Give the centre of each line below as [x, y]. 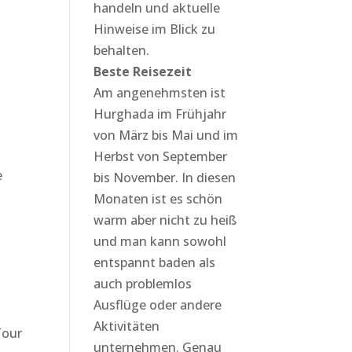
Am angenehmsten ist [160, 93]
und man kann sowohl [160, 241]
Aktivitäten [127, 326]
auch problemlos [143, 284]
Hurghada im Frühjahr [160, 114]
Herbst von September [161, 156]
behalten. [122, 50]
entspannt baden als [155, 262]
